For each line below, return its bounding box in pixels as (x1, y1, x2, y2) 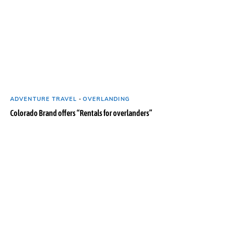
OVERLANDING (82, 95, 130, 103)
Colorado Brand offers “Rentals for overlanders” (10, 108, 152, 118)
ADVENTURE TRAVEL (10, 95, 77, 103)
